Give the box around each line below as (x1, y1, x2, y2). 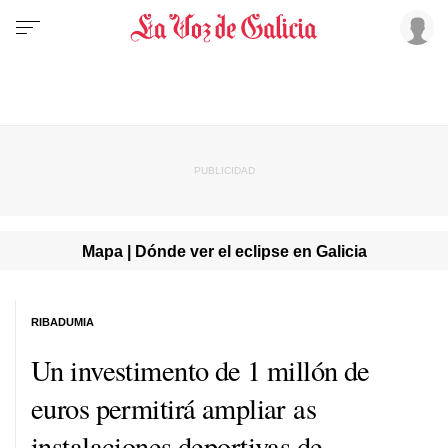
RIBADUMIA (31, 315, 94, 328)
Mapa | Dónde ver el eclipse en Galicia (81, 241, 367, 260)
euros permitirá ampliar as (31, 388, 317, 427)
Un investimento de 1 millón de (31, 350, 370, 389)
